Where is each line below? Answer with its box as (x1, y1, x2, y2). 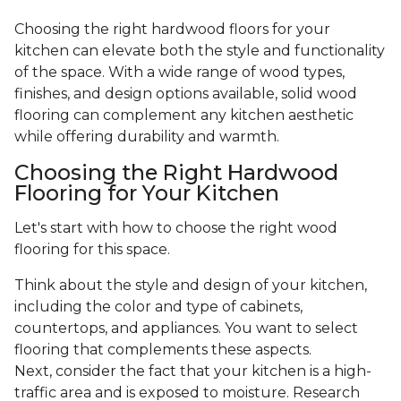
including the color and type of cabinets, (14, 298, 303, 316)
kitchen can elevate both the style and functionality (14, 42, 385, 60)
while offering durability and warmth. (14, 128, 279, 146)
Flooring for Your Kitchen (14, 180, 279, 207)
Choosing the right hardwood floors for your (14, 21, 330, 38)
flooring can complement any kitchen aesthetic (14, 107, 354, 124)
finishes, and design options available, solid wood (14, 85, 357, 103)
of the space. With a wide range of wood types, (14, 64, 345, 81)
